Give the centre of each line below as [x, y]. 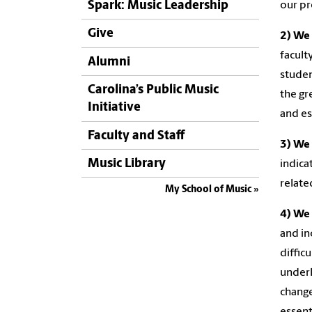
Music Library [127, 164]
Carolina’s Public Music [153, 91]
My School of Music [208, 190]
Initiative [114, 108]
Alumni [109, 62]
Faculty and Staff [136, 136]
